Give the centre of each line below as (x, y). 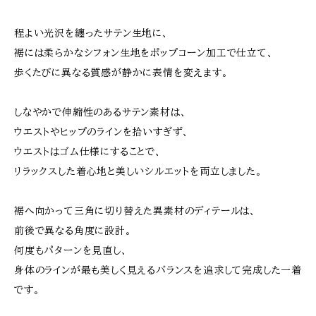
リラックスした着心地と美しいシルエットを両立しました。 (138, 171)
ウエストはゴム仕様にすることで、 (88, 152)
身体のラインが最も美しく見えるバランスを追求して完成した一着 (158, 270)
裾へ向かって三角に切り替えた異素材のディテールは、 (135, 211)
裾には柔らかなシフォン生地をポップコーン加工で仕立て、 (144, 53)
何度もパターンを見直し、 (71, 250)
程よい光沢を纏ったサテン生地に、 (91, 33)
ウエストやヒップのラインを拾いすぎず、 (102, 132)
